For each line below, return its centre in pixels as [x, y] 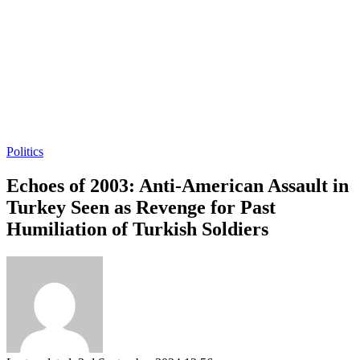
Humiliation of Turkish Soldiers [137, 229]
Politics [25, 151]
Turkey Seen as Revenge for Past [141, 207]
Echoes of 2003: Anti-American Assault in [178, 185]
